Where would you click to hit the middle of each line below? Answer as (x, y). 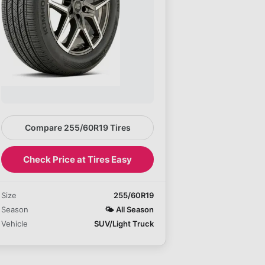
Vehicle (14, 223)
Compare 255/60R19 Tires (77, 127)
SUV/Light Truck (124, 223)
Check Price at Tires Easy (77, 159)
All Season (135, 209)
